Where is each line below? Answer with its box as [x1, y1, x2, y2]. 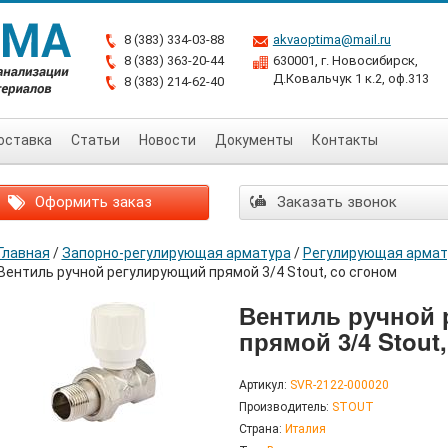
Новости [139, 132, 196, 148]
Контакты [312, 132, 378, 148]
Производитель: [239, 400, 329, 414]
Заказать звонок [273, 193, 397, 211]
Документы [215, 132, 293, 148]
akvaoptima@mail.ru [272, 32, 391, 47]
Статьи [71, 132, 120, 148]
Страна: [239, 422, 282, 436]
